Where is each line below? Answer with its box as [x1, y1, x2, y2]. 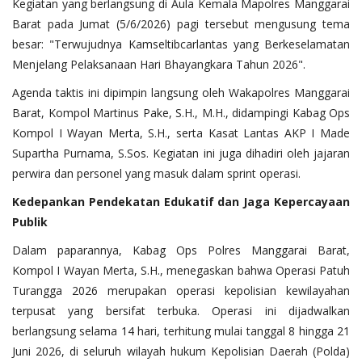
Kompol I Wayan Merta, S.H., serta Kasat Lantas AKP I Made [12, 124, 350, 141]
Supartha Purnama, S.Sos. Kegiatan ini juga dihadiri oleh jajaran [12, 145, 350, 161]
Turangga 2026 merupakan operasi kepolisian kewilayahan [12, 282, 350, 298]
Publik [12, 213, 48, 229]
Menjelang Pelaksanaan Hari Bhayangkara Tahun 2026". [12, 56, 305, 72]
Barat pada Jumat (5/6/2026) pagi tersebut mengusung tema [12, 15, 350, 32]
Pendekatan [88, 193, 160, 209]
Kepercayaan [274, 193, 351, 209]
